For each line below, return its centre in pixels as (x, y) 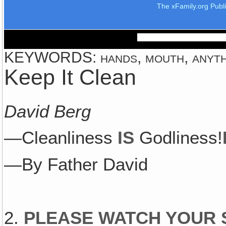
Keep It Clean (70, 77)
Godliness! (179, 138)
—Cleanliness (61, 138)
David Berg (48, 111)
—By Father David (76, 165)
